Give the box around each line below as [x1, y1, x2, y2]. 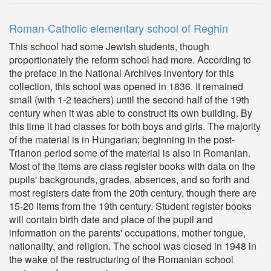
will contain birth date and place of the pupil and [9, 212, 213, 226]
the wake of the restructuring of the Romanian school [9, 252, 233, 266]
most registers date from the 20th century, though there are [9, 186, 256, 200]
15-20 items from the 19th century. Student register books [9, 199, 252, 213]
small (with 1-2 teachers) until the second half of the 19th [9, 93, 249, 106]
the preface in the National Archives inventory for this [9, 66, 234, 80]
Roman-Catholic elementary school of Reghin [9, 20, 228, 36]
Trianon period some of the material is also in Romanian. [9, 146, 250, 160]
